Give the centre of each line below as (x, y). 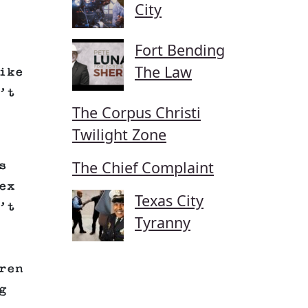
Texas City (169, 201)
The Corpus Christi (136, 113)
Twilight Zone (119, 135)
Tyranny (163, 223)
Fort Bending (180, 50)
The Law (163, 72)
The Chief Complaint (143, 168)
